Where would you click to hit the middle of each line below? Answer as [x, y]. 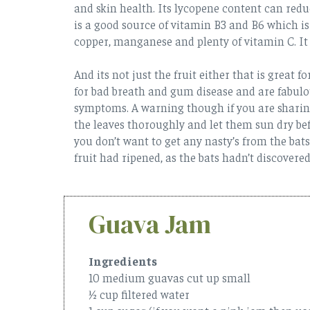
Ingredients [123, 261]
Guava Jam [150, 224]
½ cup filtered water [139, 294]
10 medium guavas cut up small [171, 277]
